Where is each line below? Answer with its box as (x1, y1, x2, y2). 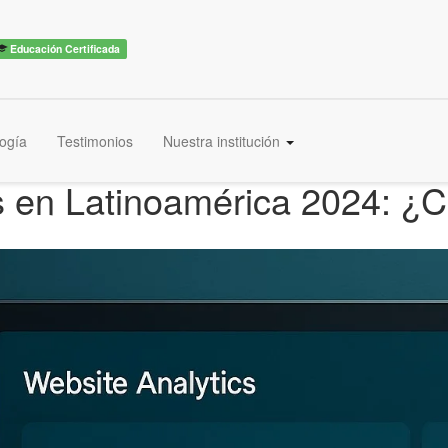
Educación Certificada (7, 40, 121, 56)
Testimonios (57, 131, 133, 151)
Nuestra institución (163, 131, 284, 151)
